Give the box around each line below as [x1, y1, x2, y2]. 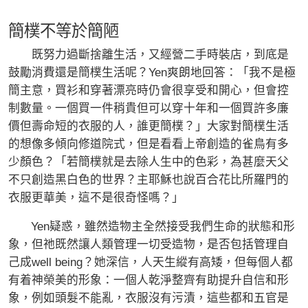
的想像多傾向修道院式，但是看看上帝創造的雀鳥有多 [8, 137, 289, 151]
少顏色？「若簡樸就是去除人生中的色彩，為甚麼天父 [8, 155, 289, 168]
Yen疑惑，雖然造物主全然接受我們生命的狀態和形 [8, 219, 295, 233]
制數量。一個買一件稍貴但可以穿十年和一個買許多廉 [8, 101, 289, 115]
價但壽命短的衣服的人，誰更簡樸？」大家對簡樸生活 [8, 119, 289, 133]
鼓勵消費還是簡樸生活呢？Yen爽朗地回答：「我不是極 [8, 65, 296, 79]
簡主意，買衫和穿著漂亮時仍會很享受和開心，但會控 [8, 83, 289, 97]
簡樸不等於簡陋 [8, 21, 119, 40]
